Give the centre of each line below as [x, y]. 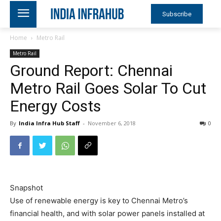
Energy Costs [55, 106]
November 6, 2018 [112, 123]
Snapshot [26, 188]
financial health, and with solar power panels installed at [107, 213]
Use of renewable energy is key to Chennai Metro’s [99, 201]
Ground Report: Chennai [91, 71]
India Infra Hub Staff [49, 123]
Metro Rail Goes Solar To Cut [108, 88]
